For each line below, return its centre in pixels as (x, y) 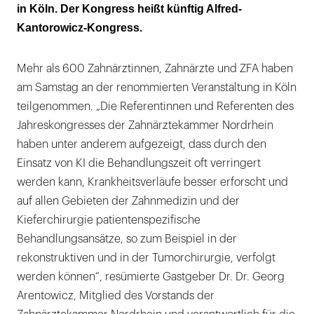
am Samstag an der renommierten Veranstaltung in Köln (157, 87)
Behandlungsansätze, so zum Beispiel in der (127, 239)
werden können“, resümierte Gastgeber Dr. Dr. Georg (151, 277)
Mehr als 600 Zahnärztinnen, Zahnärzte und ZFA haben (155, 68)
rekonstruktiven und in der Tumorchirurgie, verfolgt (146, 258)
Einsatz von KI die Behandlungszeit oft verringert (139, 163)
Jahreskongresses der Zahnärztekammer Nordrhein (145, 125)
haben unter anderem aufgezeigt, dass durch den (142, 144)
